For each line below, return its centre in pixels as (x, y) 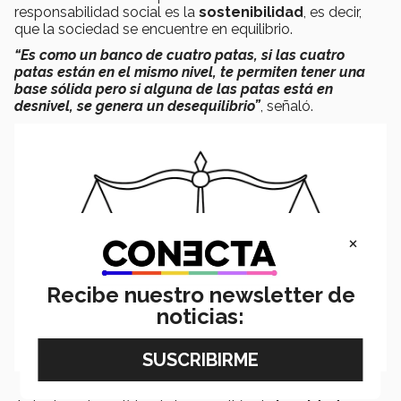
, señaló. (289, 106)
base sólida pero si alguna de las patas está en (174, 89)
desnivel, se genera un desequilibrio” (137, 106)
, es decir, (333, 12)
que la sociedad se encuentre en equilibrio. (154, 29)
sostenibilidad (249, 12)
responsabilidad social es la (105, 12)
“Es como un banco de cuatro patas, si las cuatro (179, 55)
